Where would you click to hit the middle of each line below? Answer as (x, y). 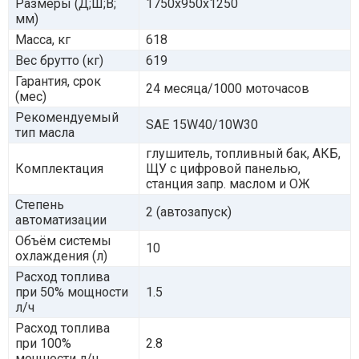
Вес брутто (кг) (59, 60)
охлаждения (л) (61, 256)
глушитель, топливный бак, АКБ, (243, 153)
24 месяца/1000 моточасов (228, 88)
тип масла (45, 132)
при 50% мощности (72, 292)
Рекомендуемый (67, 117)
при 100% (43, 343)
